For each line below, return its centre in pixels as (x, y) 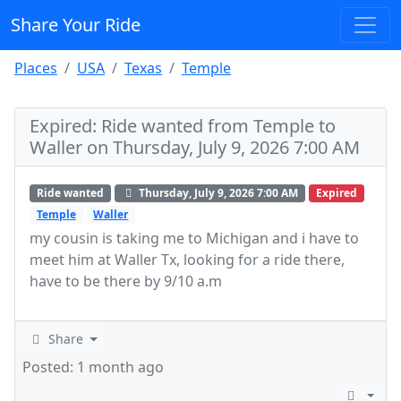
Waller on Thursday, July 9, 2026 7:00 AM (195, 147)
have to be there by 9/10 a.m (126, 282)
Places (36, 68)
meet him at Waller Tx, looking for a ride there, (187, 260)
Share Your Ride (76, 25)
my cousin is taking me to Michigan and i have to (194, 239)
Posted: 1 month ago (93, 367)
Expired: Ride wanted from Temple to (183, 126)
